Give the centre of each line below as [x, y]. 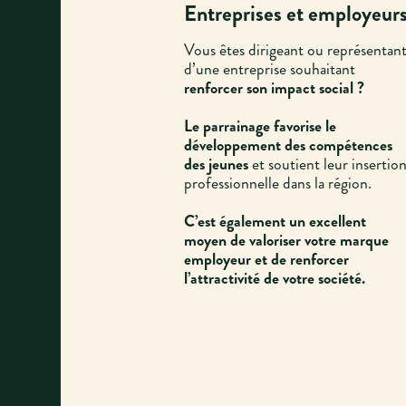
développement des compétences [288, 145]
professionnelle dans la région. [277, 184]
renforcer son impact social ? [274, 88]
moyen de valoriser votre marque [286, 241]
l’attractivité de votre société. [274, 279]
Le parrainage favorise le [260, 126]
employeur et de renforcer [266, 260]
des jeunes [216, 164]
